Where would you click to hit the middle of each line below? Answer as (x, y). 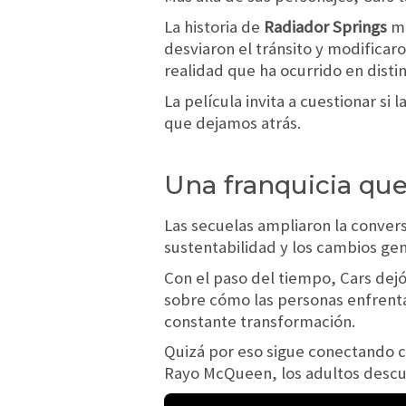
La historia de (214, 27)
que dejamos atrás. (232, 122)
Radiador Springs (325, 27)
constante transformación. (260, 321)
